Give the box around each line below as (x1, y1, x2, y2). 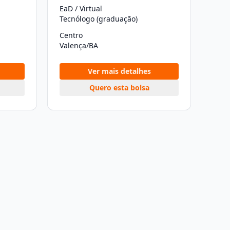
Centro (60, 30, 83, 40)
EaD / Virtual (60, 4, 102, 13)
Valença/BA (60, 41, 98, 50)
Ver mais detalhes (87, 66, 151, 76)
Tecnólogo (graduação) (60, 14, 138, 24)
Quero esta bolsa (89, 83, 149, 92)
